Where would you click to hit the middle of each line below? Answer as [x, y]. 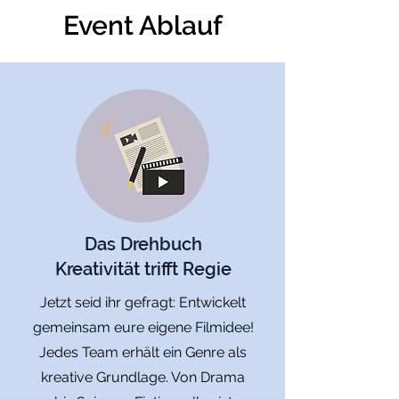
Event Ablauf [142, 25]
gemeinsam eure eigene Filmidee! [143, 327]
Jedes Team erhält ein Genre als [143, 352]
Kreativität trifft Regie [143, 269]
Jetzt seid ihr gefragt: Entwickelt [143, 302]
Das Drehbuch [143, 244]
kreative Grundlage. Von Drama [143, 377]
